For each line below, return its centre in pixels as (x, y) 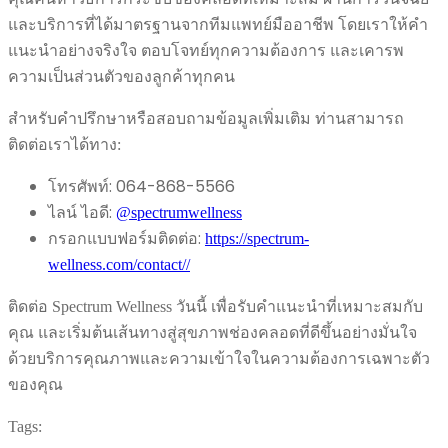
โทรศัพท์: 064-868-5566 (141, 186)
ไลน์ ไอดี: (82, 212)
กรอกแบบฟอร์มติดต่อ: (126, 238)
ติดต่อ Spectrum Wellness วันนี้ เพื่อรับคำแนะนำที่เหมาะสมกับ (215, 306)
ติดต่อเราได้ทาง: (64, 144)
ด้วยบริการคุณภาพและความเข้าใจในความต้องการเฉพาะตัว (219, 358)
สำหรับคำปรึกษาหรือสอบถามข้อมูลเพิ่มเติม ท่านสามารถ (206, 118)
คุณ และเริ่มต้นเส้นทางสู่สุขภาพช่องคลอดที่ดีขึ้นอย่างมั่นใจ (212, 332)
